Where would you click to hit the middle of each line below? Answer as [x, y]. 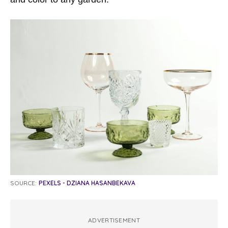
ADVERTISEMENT [114, 220]
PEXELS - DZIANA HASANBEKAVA [87, 183]
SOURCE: [23, 183]
